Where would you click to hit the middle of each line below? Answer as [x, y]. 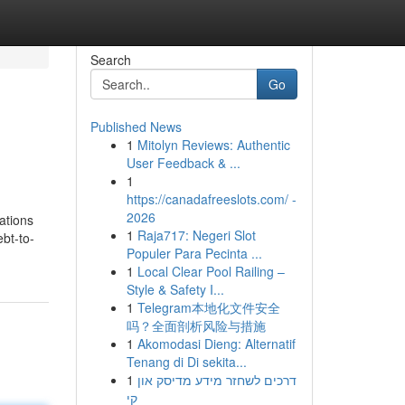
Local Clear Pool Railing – [211, 271]
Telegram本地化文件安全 [208, 307]
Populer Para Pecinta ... [194, 253]
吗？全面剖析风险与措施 [196, 325]
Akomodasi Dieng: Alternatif [216, 344]
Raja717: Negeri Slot [196, 235]
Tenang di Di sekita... [186, 362]
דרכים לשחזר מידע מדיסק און [217, 380]
